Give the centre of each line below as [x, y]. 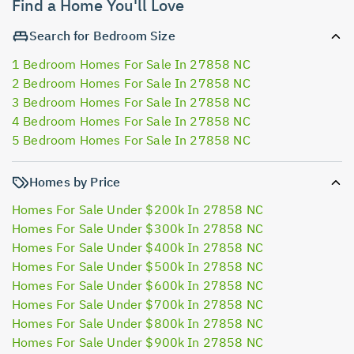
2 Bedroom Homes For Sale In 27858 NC [131, 83]
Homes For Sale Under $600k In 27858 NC [138, 285]
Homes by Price [75, 181]
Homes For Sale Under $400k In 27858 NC [138, 247]
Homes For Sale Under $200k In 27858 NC [138, 209]
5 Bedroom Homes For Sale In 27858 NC [131, 139]
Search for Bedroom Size [102, 36]
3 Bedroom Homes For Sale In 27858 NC [131, 102]
